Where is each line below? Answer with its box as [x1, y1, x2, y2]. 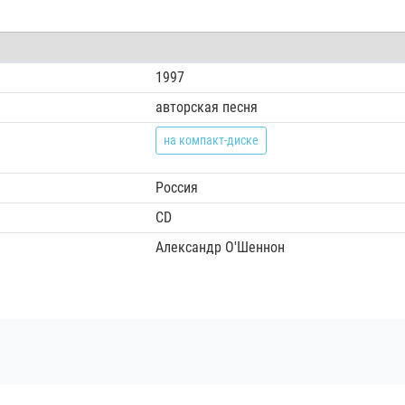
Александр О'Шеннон [155, 238, 285, 256]
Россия [155, 178, 198, 196]
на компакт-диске [163, 132, 259, 147]
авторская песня [155, 98, 258, 116]
